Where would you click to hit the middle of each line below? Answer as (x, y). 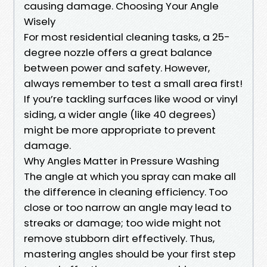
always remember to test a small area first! (133, 83)
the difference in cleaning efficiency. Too (126, 192)
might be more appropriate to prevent (120, 130)
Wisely (40, 21)
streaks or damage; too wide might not (122, 223)
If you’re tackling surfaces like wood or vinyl (131, 99)
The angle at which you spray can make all (130, 176)
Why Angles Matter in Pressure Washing (122, 161)
